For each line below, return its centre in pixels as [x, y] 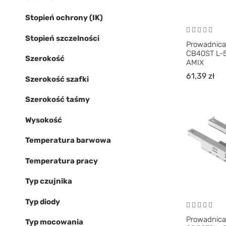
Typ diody [43, 202]
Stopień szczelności [62, 38]
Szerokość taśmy [58, 99]
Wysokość [44, 120]
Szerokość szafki [57, 79]
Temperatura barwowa [68, 140]
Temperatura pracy [62, 161]
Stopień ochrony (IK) [64, 18]
